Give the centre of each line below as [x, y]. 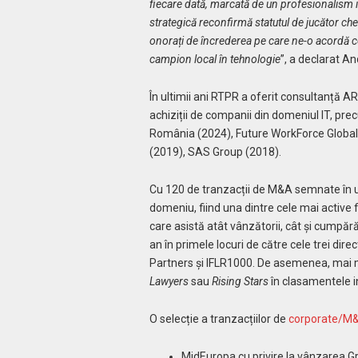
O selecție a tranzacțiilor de [219, 318]
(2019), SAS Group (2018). [215, 152]
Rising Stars [240, 281]
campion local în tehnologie [215, 60]
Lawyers [170, 281]
